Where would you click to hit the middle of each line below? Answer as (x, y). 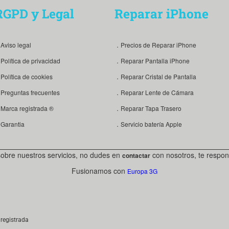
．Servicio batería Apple (148, 124)
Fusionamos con (99, 170)
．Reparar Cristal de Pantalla (155, 76)
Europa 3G (142, 171)
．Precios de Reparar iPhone (155, 44)
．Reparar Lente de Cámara (154, 92)
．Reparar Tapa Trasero (148, 108)
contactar (136, 155)
